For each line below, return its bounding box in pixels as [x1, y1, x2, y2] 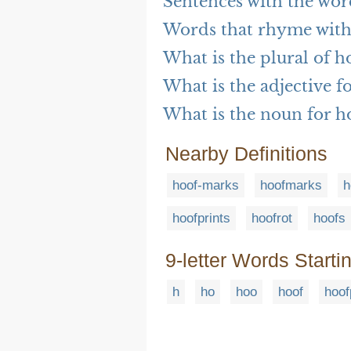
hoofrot [251, 211, 292, 226]
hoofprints [172, 211, 230, 226]
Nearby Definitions [165, 143, 327, 165]
